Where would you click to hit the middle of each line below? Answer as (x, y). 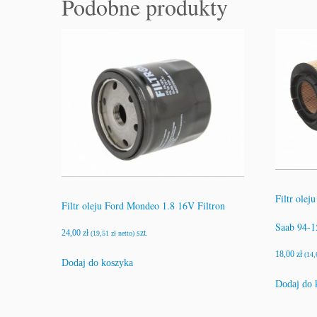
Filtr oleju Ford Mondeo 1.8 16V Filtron (143, 205)
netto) (125, 233)
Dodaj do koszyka (97, 263)
